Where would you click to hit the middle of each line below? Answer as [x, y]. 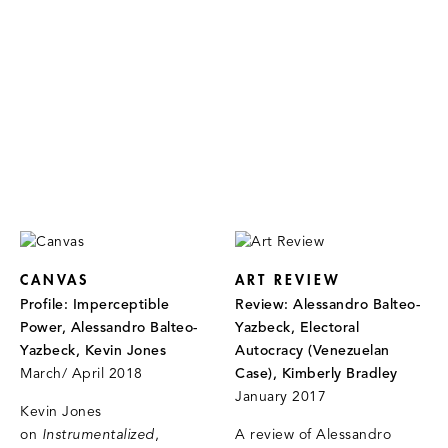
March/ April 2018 [81, 374]
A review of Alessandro [313, 435]
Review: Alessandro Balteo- [328, 305]
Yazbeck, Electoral [297, 328]
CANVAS [54, 280]
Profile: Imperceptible [94, 305]
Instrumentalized [98, 435]
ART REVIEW [288, 280]
